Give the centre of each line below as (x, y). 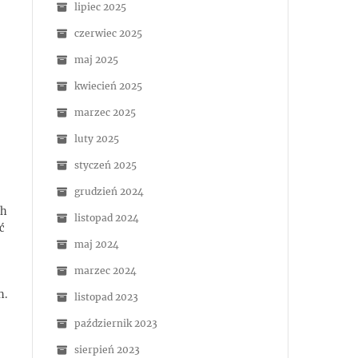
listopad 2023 (106, 297)
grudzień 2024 (109, 191)
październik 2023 (116, 323)
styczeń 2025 (105, 165)
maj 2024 (97, 244)
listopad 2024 (107, 218)
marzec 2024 (105, 270)
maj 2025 (96, 60)
